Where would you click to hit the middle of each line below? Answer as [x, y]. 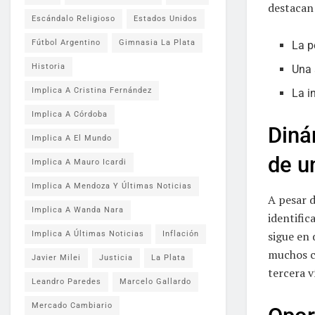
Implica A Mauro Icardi [79, 162]
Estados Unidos [166, 19]
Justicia [116, 258]
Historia [49, 66]
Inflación [181, 234]
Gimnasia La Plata [157, 43]
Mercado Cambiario [72, 306]
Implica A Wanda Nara [78, 210]
